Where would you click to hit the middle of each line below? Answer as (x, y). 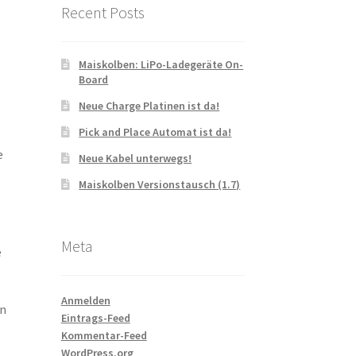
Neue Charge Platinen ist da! (149, 106)
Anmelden (85, 300)
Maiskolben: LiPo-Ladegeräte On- (161, 65)
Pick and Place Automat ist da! (155, 132)
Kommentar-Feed (104, 335)
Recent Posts (103, 12)
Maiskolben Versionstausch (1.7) (160, 185)
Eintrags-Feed (95, 317)
